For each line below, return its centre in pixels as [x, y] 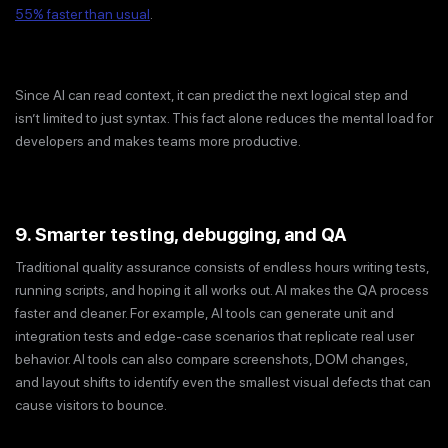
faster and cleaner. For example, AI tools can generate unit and [204, 312]
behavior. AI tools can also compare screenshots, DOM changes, [211, 358]
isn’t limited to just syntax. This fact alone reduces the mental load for [224, 117]
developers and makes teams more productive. [158, 140]
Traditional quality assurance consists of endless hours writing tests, [222, 266]
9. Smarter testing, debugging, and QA [181, 234]
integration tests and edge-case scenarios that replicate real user [214, 335]
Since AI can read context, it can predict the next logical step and [211, 94]
